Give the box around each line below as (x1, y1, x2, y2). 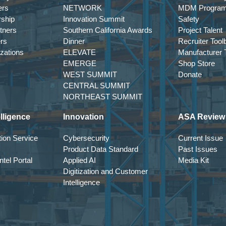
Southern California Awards (63, 26, 152, 34)
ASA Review (178, 112, 225, 121)
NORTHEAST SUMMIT (63, 92, 142, 101)
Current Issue (178, 134, 223, 142)
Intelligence (63, 178, 100, 187)
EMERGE (63, 59, 96, 68)
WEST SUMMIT (63, 70, 117, 79)
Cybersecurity (63, 134, 109, 142)
